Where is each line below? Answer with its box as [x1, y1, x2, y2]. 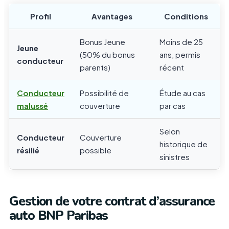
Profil [30, 11, 51, 21]
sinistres [159, 152, 190, 162]
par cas [159, 101, 186, 111]
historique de [159, 139, 208, 149]
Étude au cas [159, 88, 205, 98]
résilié [17, 145, 39, 155]
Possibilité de [80, 88, 129, 98]
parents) [80, 62, 110, 73]
